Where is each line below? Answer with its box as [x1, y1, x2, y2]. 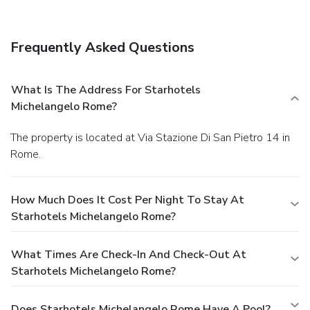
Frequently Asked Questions [10, 37, 194, 57]
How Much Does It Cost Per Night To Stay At [11, 192, 244, 208]
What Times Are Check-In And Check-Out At [11, 246, 246, 262]
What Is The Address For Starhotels [11, 82, 201, 98]
